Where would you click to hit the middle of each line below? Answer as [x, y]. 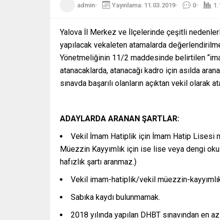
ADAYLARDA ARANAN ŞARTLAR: [120, 119]
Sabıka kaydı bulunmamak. [115, 197]
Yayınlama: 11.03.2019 [144, 5]
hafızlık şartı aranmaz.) [98, 162]
